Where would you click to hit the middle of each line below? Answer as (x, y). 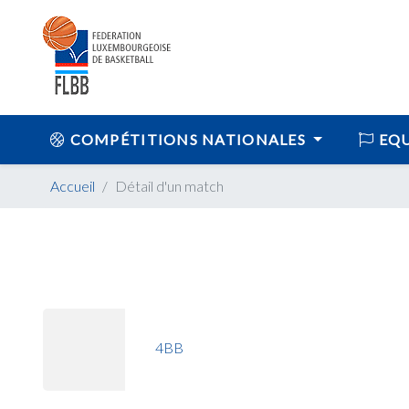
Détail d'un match (169, 186)
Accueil (73, 186)
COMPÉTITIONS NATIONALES (188, 139)
